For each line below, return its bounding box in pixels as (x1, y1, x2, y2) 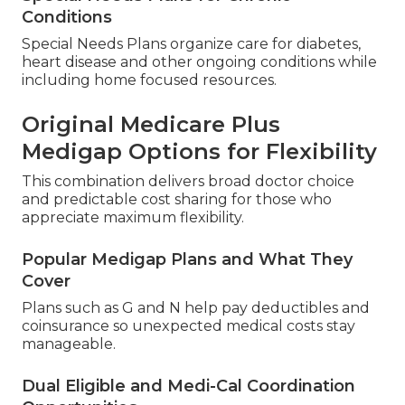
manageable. (22, 335, 116, 353)
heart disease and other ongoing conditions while (22, 53, 377, 71)
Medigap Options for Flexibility (22, 138, 377, 165)
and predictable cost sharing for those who (22, 191, 332, 209)
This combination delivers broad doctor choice (22, 173, 354, 191)
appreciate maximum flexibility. (22, 209, 244, 227)
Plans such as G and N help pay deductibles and (22, 299, 370, 317)
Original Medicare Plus (22, 111, 280, 138)
